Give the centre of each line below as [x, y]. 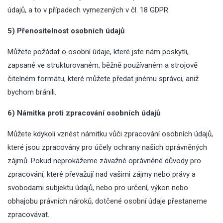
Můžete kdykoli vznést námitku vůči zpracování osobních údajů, [110, 134]
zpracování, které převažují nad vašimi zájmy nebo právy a [102, 174]
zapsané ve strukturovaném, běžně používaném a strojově [103, 65]
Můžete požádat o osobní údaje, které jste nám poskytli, [98, 52]
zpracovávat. [28, 215]
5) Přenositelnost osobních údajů [66, 31]
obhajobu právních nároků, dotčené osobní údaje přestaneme [107, 201]
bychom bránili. [32, 92]
